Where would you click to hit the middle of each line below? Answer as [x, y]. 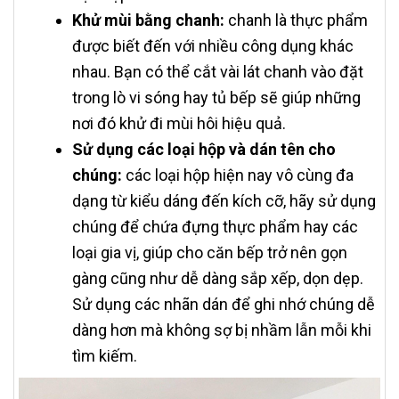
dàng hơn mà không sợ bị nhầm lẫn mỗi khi [222, 330]
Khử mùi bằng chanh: [148, 20]
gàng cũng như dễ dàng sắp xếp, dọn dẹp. [218, 279]
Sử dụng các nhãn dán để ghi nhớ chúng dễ [224, 305]
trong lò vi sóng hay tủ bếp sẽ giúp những [216, 98]
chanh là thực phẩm [296, 20]
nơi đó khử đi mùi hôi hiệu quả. [179, 124]
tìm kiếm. [105, 356]
